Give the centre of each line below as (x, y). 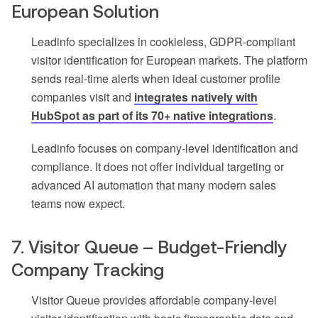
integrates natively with (196, 97)
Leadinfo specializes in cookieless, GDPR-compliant (163, 41)
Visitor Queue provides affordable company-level (154, 300)
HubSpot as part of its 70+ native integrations (152, 115)
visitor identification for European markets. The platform (169, 60)
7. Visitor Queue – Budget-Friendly (149, 247)
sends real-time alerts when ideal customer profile (156, 78)
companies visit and (83, 97)
